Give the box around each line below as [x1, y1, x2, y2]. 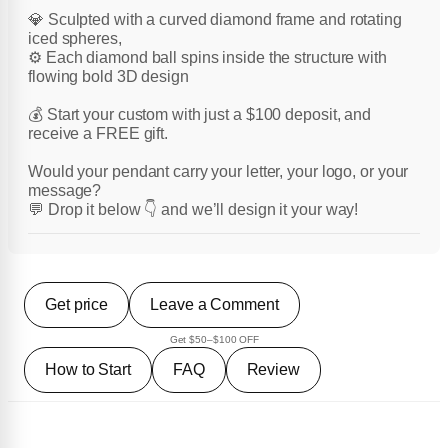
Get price [45, 296, 109, 314]
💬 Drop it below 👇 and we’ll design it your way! [28, 201, 359, 219]
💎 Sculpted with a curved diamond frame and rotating [28, 11, 402, 29]
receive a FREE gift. [28, 125, 168, 143]
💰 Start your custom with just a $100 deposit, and [28, 106, 372, 124]
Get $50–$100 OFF [169, 334, 260, 346]
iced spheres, [28, 30, 122, 48]
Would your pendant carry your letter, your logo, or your [28, 163, 409, 181]
